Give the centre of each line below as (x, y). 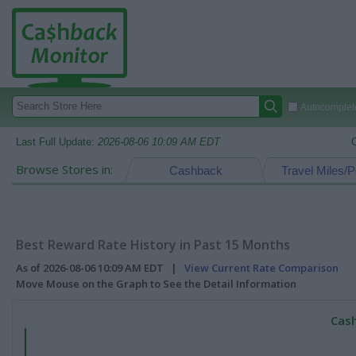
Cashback (195, 170)
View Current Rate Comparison (261, 268)
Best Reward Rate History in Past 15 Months (153, 245)
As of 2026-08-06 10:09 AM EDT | (100, 268)
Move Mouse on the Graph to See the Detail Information (156, 284)
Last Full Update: (57, 142)
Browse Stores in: (64, 169)
